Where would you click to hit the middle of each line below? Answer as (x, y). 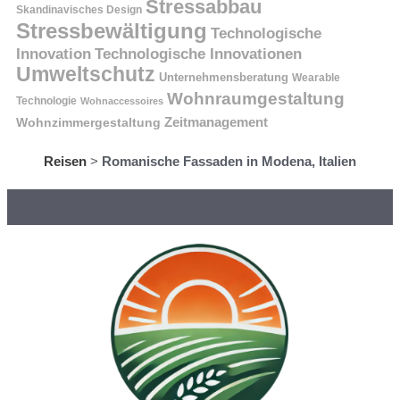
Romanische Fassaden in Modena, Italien (229, 161)
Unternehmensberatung (224, 77)
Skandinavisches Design (79, 9)
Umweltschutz (86, 74)
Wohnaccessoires (122, 100)
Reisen (65, 161)
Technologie (46, 100)
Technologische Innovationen (198, 53)
